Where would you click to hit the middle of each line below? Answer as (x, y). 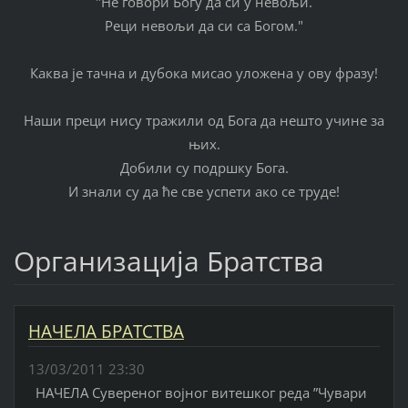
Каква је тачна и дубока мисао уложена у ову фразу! (204, 73)
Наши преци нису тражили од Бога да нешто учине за (204, 121)
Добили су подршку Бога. (204, 168)
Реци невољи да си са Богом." (204, 26)
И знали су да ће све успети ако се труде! (204, 192)
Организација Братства (168, 261)
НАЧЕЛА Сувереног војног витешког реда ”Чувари (197, 392)
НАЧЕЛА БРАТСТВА (106, 332)
